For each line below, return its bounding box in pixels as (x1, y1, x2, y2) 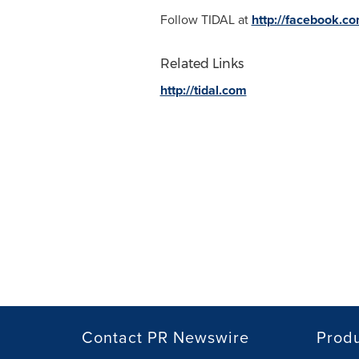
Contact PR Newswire (82, 325, 249, 349)
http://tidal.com (159, 81, 247, 100)
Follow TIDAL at (159, 10, 252, 30)
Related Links (159, 56, 244, 72)
